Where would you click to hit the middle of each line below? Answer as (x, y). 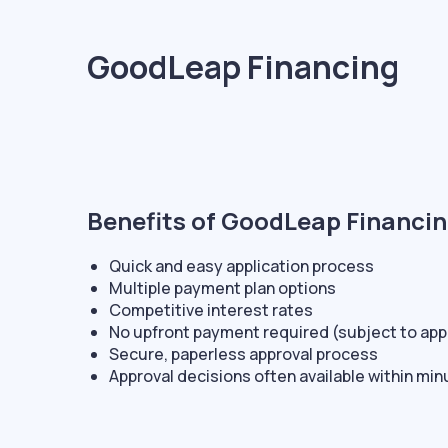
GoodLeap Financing (243, 66)
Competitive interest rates (211, 309)
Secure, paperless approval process (244, 353)
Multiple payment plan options (223, 287)
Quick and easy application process (242, 265)
